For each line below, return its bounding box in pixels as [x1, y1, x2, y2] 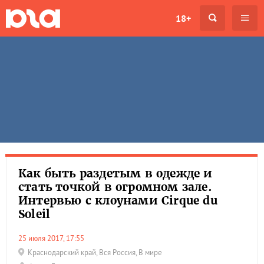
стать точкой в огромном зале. [18, 180, 212, 194]
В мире [138, 247, 162, 258]
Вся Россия [99, 247, 136, 258]
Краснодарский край [28, 247, 96, 258]
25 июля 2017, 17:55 [22, 233, 84, 243]
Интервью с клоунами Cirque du [18, 193, 217, 207]
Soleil [18, 207, 51, 221]
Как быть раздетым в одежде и [18, 166, 213, 180]
